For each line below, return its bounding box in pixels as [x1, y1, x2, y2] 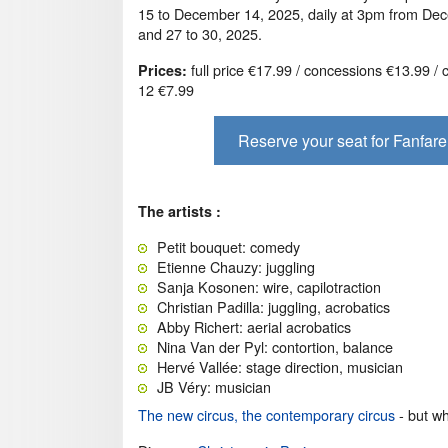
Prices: [138, 60, 187, 81]
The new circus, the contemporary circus [138, 403, 395, 425]
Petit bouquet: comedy [157, 235, 300, 257]
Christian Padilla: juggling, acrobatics [157, 295, 390, 317]
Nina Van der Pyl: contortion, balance [157, 335, 393, 357]
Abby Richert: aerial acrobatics [157, 315, 351, 337]
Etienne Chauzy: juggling [157, 255, 315, 277]
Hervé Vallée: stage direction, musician [157, 355, 403, 377]
